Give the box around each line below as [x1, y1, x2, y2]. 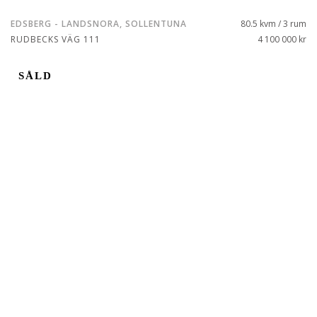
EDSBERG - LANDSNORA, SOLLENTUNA [11, 18, 187, 30]
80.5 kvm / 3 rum [241, 18, 306, 30]
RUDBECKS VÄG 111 [11, 33, 100, 45]
